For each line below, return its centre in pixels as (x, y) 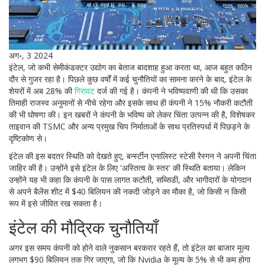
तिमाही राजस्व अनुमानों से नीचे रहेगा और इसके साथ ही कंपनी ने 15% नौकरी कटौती (131, 103)
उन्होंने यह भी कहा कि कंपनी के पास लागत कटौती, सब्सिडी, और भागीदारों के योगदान (130, 180)
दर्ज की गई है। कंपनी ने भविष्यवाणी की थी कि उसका (171, 91)
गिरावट (85, 91)
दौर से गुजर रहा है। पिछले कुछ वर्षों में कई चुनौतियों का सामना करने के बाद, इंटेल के (130, 79)
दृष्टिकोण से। (28, 138)
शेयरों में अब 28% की (42, 91)
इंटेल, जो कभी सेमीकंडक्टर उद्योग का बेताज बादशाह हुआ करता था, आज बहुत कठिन (130, 67)
